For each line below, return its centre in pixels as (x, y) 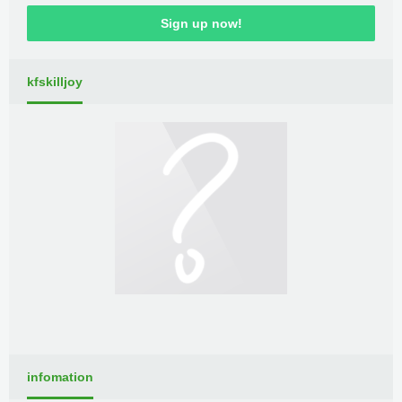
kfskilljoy (55, 82)
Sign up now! (201, 23)
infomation (60, 377)
